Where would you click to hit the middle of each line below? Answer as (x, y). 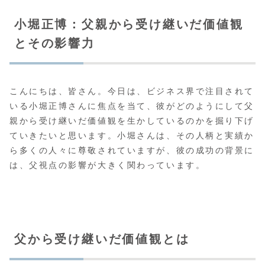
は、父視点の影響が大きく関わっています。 (108, 165)
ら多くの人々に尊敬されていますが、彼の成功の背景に (132, 150)
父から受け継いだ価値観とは (102, 239)
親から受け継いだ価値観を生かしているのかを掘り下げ (132, 120)
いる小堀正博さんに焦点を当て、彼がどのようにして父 (132, 106)
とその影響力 (55, 43)
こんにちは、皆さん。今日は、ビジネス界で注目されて (132, 91)
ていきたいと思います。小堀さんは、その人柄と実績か (132, 135)
